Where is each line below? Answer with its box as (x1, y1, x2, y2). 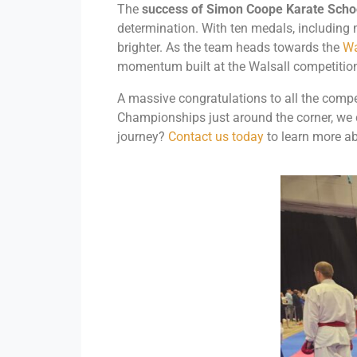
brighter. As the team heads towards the (117, 39, 343, 55)
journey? (117, 128, 168, 144)
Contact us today (168, 128, 264, 144)
